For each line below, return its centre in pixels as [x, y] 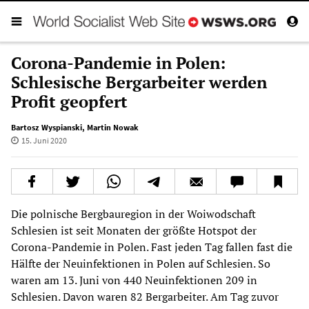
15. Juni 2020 [44, 140]
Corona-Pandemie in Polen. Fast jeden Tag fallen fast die [152, 247]
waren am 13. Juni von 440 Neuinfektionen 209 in [134, 280]
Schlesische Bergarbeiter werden [139, 82]
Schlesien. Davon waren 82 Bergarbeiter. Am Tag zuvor [145, 296]
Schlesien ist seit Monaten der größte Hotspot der [134, 230]
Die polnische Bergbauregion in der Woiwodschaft [133, 213]
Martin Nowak [113, 127]
